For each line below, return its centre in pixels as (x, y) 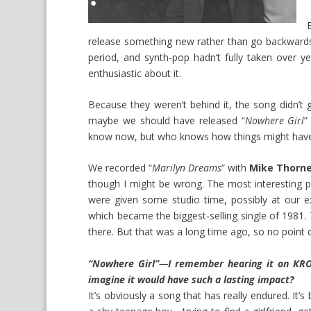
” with (236, 168)
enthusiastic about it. (135, 73)
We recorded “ (120, 168)
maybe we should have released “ (167, 120)
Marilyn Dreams (187, 168)
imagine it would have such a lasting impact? (191, 279)
